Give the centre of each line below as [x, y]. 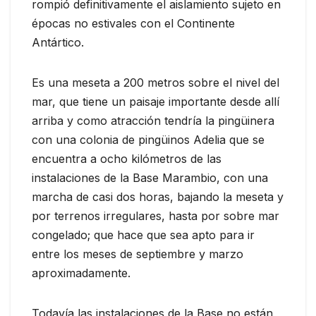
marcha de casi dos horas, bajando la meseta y [158, 196]
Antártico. [58, 42]
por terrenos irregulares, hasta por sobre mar [156, 215]
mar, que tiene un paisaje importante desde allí [156, 101]
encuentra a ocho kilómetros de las [127, 158]
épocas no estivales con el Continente [133, 23]
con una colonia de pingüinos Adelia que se [148, 139]
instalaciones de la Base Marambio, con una [150, 177]
